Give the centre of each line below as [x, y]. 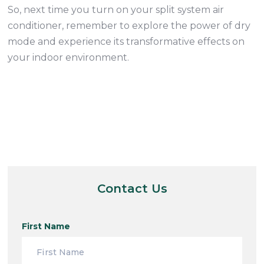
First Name [46, 226]
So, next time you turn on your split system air [116, 10]
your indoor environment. [69, 57]
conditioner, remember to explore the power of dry [129, 26]
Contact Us [132, 189]
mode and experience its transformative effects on [126, 42]
